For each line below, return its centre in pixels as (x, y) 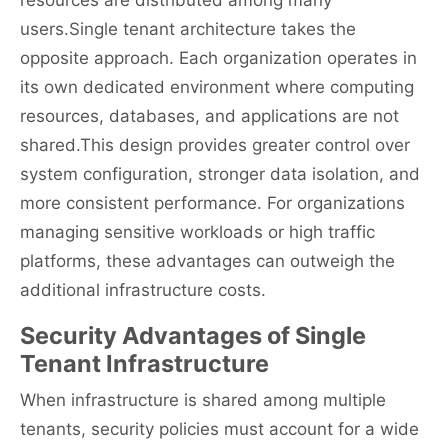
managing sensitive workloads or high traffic (197, 232)
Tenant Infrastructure (144, 364)
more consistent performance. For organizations (212, 203)
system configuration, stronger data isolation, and (220, 174)
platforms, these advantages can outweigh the (207, 261)
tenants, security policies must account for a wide (219, 429)
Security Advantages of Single (193, 336)
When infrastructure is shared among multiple (203, 400)
